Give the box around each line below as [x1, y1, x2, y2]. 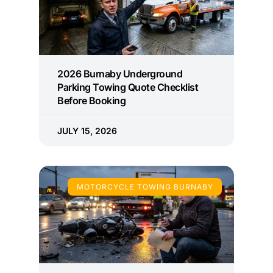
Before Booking [57, 94, 126, 107]
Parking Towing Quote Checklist [57, 81, 198, 94]
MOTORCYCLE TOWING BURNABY [76, 182, 213, 191]
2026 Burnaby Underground [57, 68, 182, 80]
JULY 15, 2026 [57, 126, 117, 136]
